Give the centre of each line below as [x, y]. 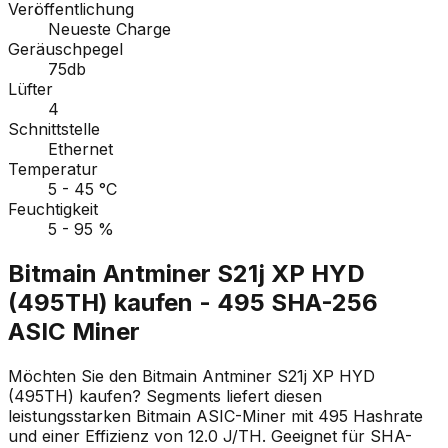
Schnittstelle [54, 129]
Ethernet [80, 149]
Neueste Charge [109, 29]
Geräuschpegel [65, 49]
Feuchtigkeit [53, 209]
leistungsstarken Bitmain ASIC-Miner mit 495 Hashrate [215, 416]
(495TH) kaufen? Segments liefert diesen [165, 396]
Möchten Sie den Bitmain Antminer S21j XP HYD [191, 376]
